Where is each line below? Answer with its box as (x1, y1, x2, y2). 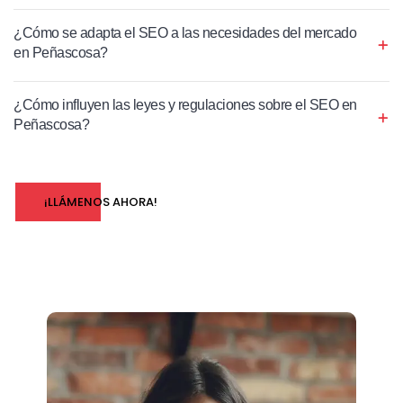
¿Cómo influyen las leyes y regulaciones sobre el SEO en (13, 96, 357, 112)
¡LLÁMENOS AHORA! (44, 193, 157, 210)
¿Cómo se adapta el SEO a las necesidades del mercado (13, 24, 356, 40)
